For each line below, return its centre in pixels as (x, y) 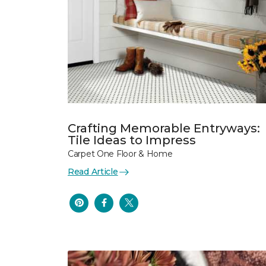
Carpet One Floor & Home (120, 154)
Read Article (93, 172)
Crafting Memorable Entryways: (164, 128)
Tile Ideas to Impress (132, 140)
